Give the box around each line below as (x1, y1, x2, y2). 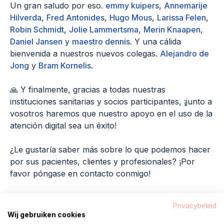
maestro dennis (72, 36, 130, 46)
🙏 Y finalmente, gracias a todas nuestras (10, 84, 165, 94)
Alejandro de (160, 48, 209, 58)
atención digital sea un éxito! (10, 120, 116, 130)
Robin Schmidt (10, 24, 64, 34)
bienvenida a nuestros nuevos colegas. (10, 48, 160, 58)
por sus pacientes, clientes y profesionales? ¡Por (10, 156, 195, 166)
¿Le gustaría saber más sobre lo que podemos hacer (10, 144, 210, 154)
